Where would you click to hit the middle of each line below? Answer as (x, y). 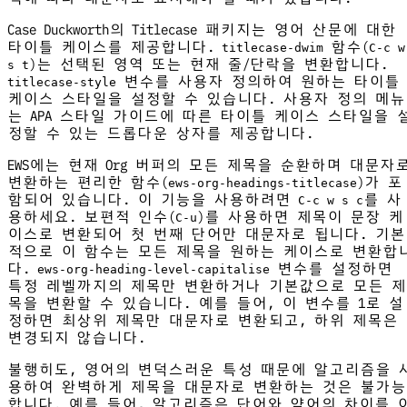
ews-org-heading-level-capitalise (154, 270)
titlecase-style (62, 83)
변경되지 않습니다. (76, 338)
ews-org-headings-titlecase (263, 184)
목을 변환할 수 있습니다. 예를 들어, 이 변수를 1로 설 (205, 303)
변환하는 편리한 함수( (88, 183)
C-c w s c (331, 201)
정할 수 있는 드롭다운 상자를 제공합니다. (160, 134)
